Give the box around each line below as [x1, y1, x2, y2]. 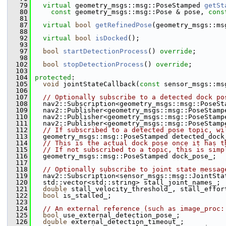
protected [35, 74, 71, 81]
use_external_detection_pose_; [59, 211, 180, 219]
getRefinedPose [95, 21, 152, 29]
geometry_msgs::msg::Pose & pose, [71, 8, 208, 16]
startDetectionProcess [63, 47, 148, 55]
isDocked [95, 34, 128, 42]
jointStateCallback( [59, 80, 140, 88]
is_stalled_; [59, 192, 111, 199]
